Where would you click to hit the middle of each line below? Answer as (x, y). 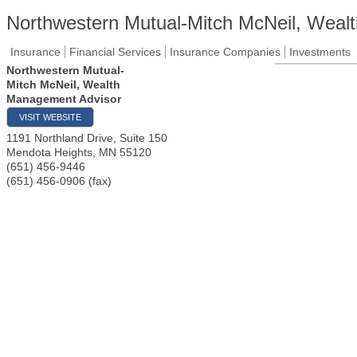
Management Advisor (64, 99)
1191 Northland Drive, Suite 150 (87, 138)
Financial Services (115, 52)
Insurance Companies (225, 52)
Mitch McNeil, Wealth (63, 84)
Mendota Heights (49, 152)
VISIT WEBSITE (50, 117)
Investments (320, 52)
